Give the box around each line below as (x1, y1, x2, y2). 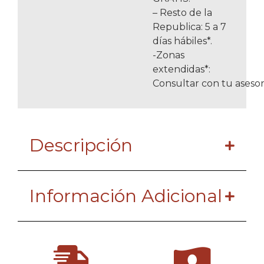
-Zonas (153, 49, 184, 61)
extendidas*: (153, 64, 210, 75)
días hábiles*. (153, 35, 212, 47)
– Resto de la (153, 7, 212, 19)
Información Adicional (29, 185, 222, 207)
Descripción (29, 134, 133, 157)
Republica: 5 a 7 (153, 21, 226, 33)
